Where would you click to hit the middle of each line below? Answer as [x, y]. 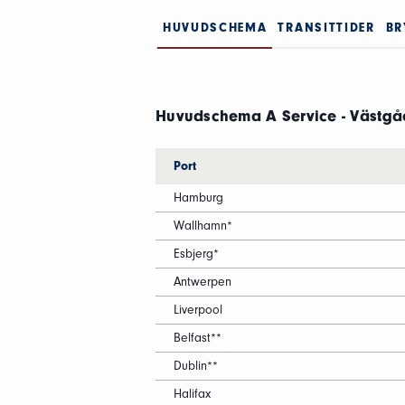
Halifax [192, 394]
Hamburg [198, 198]
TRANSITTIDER [326, 28]
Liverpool [198, 310]
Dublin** [196, 366]
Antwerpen [202, 282]
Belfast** [198, 338]
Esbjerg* [196, 254]
